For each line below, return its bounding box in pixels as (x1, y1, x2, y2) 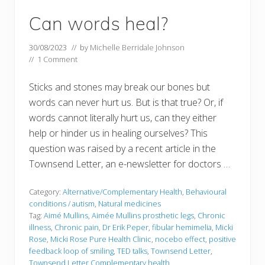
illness (29, 221, 51, 232)
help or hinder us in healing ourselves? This (29, 126, 208, 140)
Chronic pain (54, 221, 99, 232)
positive (209, 233, 236, 244)
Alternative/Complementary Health (63, 186, 182, 197)
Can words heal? (29, 11, 168, 35)
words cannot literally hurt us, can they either (29, 111, 216, 124)
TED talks (117, 245, 147, 256)
